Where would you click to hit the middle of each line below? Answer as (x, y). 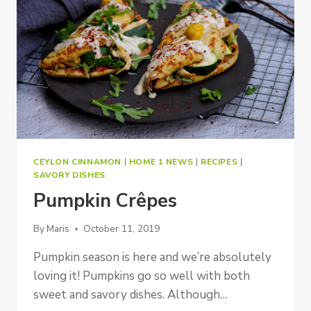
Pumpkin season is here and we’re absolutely (152, 258)
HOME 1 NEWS (161, 161)
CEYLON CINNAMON (77, 161)
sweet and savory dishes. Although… (131, 295)
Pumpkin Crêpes (105, 201)
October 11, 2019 (122, 229)
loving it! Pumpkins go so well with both (142, 276)
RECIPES (219, 161)
